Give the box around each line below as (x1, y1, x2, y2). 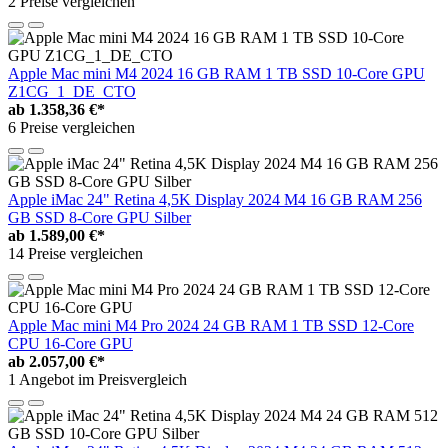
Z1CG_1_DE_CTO (8, 83, 136, 101)
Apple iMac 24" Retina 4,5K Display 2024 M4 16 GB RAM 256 (8, 191, 422, 209)
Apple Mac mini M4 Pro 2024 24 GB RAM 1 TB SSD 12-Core (8, 317, 414, 335)
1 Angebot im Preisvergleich (8, 371, 187, 389)
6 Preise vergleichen (8, 119, 135, 137)
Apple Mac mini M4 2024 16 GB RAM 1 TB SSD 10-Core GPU (8, 65, 425, 83)
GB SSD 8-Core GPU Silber (8, 209, 191, 227)
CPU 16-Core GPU (8, 335, 133, 353)
